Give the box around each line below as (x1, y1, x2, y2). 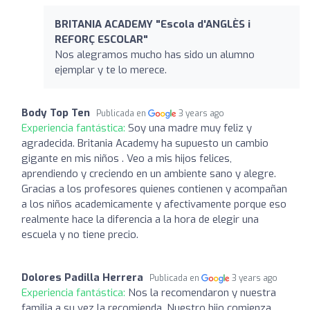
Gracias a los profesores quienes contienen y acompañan (21, 181, 287, 196)
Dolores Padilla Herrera (21, 270, 143, 284)
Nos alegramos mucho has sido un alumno (55, 47, 255, 62)
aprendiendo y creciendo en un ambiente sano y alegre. (21, 166, 276, 181)
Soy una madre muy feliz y (128, 120, 252, 135)
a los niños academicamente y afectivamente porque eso (21, 197, 286, 211)
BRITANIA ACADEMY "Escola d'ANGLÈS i (55, 17, 250, 31)
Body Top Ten (21, 105, 90, 120)
